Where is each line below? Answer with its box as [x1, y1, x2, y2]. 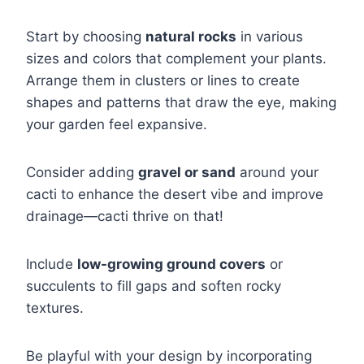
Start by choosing [26, 28, 145, 45]
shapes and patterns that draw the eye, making [26, 94, 336, 111]
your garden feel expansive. [26, 116, 207, 133]
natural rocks [145, 28, 236, 45]
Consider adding [26, 164, 138, 181]
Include [26, 256, 77, 273]
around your [236, 164, 318, 181]
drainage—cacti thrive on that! [26, 208, 223, 225]
